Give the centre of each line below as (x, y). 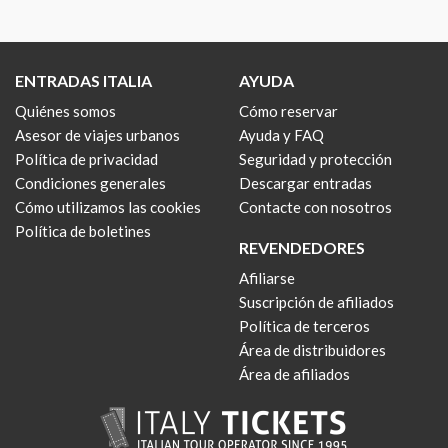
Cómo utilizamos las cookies (108, 207)
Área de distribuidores (312, 350)
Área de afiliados (294, 374)
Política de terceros (304, 326)
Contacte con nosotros (315, 207)
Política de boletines (83, 231)
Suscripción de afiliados (316, 302)
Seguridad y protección (315, 159)
